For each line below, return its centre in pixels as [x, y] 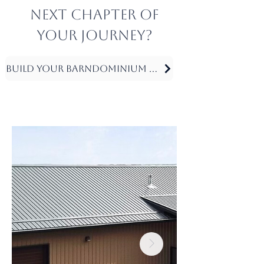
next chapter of [94, 15]
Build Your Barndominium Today [153, 68]
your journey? [94, 35]
